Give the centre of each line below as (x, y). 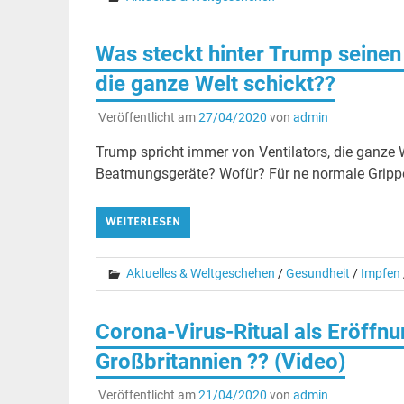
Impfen (380, 274)
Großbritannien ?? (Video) (220, 361)
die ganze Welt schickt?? (215, 84)
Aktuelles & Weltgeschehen (200, 274)
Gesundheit (317, 274)
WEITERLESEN (142, 222)
